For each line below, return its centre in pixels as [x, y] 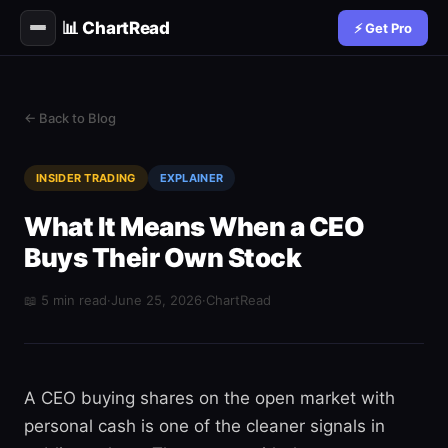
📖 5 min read [65, 300]
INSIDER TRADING [86, 178]
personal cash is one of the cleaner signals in [204, 426]
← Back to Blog [70, 118]
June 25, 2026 [156, 300]
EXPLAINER [191, 178]
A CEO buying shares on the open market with [209, 398]
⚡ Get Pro [383, 27]
